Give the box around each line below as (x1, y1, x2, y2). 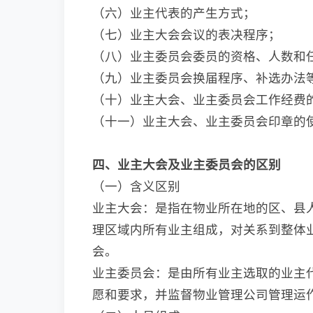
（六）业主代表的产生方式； (92, 3, 256, 22)
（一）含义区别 (92, 177, 180, 195)
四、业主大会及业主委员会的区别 (92, 155, 281, 173)
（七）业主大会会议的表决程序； (92, 25, 281, 43)
